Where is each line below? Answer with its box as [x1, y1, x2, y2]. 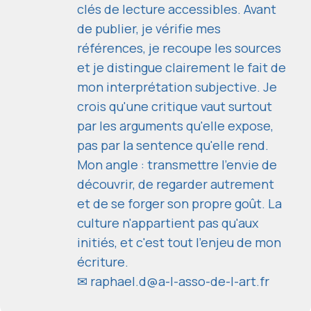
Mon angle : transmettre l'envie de [77, 155, 277, 173]
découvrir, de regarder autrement [77, 175, 274, 192]
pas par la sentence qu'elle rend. [77, 136, 269, 153]
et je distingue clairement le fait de [77, 58, 286, 76]
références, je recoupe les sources [77, 39, 281, 56]
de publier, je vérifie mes [77, 19, 221, 37]
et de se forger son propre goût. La [77, 194, 282, 212]
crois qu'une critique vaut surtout [77, 97, 272, 115]
